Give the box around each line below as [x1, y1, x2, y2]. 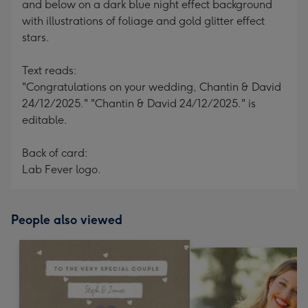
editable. [22, 113, 67, 126]
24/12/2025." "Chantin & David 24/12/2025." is [22, 97, 256, 110]
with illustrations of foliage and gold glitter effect [22, 14, 265, 27]
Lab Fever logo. [22, 163, 101, 176]
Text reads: [22, 64, 77, 77]
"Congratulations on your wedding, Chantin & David [22, 80, 281, 93]
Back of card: [22, 146, 88, 159]
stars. [22, 31, 49, 44]
